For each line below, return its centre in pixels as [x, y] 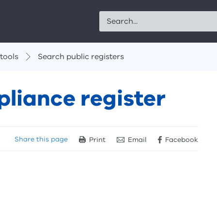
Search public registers [81, 57]
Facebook [182, 139]
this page [51, 139]
